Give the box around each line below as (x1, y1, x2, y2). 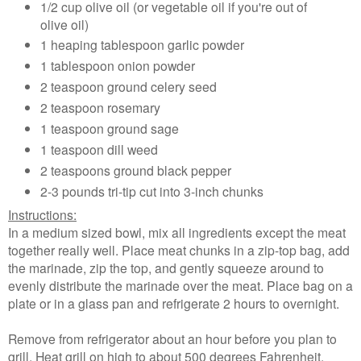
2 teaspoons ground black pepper (39, 161, 234, 180)
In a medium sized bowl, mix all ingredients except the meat (8, 223, 346, 242)
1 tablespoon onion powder (39, 56, 198, 75)
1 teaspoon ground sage (39, 119, 182, 138)
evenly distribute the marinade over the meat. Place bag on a (8, 276, 353, 295)
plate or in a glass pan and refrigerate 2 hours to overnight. (8, 294, 339, 313)
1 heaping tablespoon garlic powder (39, 35, 247, 54)
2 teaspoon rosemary (39, 98, 164, 117)
